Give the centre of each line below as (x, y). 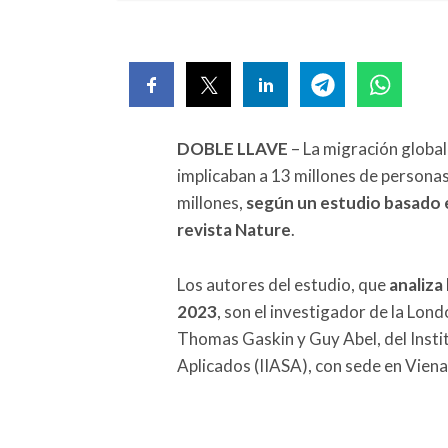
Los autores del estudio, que (283, 285)
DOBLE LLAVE (232, 149)
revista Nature (234, 230)
